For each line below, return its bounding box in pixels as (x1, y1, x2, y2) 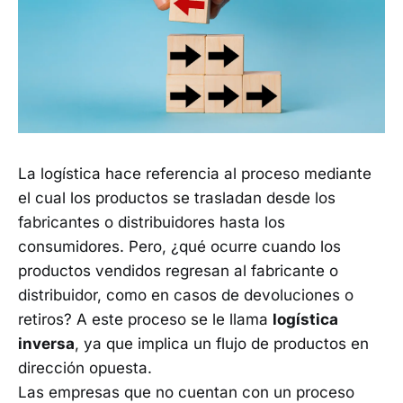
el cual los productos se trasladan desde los (18, 188, 336, 207)
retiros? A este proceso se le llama (18, 309, 273, 328)
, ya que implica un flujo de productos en (75, 334, 369, 353)
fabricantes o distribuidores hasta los (18, 212, 285, 231)
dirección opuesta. (18, 358, 152, 377)
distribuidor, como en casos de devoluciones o (18, 285, 354, 304)
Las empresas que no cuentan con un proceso (18, 382, 354, 401)
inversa (18, 334, 75, 353)
